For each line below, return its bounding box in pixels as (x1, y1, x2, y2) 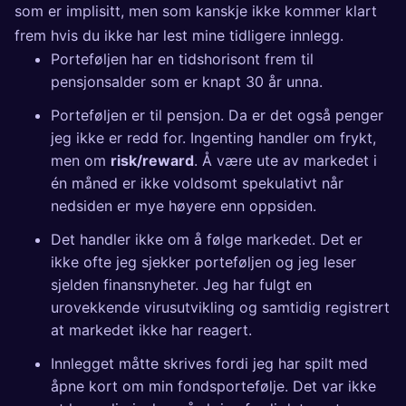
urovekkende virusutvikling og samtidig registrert (51, 298, 390, 317)
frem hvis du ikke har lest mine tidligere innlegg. (14, 26, 343, 45)
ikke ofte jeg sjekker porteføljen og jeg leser (51, 253, 356, 272)
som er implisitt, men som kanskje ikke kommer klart (14, 2, 377, 21)
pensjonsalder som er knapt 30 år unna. (51, 72, 323, 92)
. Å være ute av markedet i (194, 151, 377, 170)
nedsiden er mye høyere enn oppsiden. (51, 197, 316, 216)
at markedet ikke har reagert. (51, 321, 252, 340)
